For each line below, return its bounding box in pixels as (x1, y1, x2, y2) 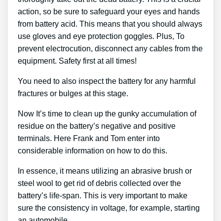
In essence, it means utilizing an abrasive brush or (18, 167, 192, 176)
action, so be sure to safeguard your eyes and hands (18, 7, 200, 16)
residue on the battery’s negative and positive (18, 122, 176, 131)
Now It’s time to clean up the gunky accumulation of (18, 110, 196, 118)
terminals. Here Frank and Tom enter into (18, 134, 160, 143)
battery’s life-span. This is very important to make (18, 191, 187, 200)
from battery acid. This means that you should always (18, 20, 202, 29)
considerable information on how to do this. (18, 147, 167, 155)
